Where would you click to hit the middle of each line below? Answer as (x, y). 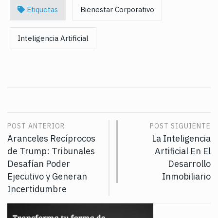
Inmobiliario (186, 177)
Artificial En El (183, 151)
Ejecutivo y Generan (47, 177)
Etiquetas (41, 10)
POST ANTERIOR (36, 126)
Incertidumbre (37, 189)
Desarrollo (189, 164)
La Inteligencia (181, 139)
